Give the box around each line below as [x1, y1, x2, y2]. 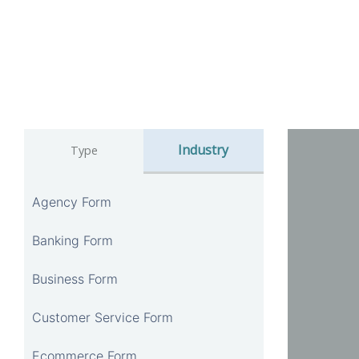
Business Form [32, 270, 118, 287]
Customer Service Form [32, 309, 173, 325]
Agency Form [32, 193, 111, 210]
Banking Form [32, 232, 113, 248]
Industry [178, 140, 229, 159]
